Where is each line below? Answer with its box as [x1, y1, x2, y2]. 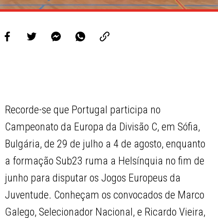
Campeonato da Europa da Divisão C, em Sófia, [5, 121, 200, 133]
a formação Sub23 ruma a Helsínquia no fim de [5, 155, 205, 167]
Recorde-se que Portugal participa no [5, 104, 161, 116]
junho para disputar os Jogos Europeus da [5, 172, 181, 184]
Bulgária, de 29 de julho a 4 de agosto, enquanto [5, 138, 206, 150]
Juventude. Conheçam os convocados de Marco [5, 189, 205, 201]
